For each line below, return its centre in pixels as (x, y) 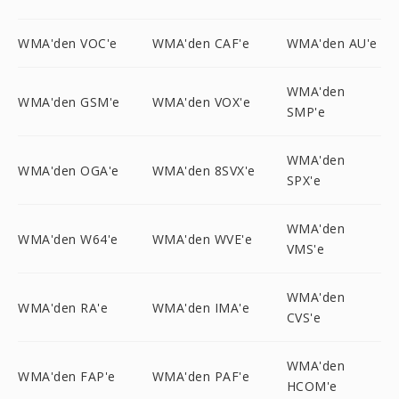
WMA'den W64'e (68, 239)
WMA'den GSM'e (69, 102)
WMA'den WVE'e (202, 239)
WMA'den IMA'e (201, 307)
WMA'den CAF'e (201, 43)
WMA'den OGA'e (69, 170)
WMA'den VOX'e (201, 102)
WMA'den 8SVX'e (204, 170)
